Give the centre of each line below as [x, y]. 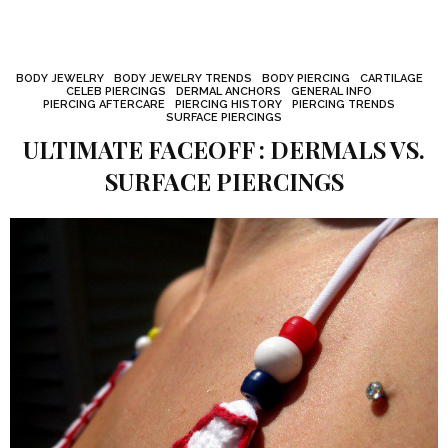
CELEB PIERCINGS [116, 91]
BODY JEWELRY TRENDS [182, 78]
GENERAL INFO [331, 91]
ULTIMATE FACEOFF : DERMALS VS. [224, 149]
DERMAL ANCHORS [228, 91]
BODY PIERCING [305, 78]
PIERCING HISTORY [228, 104]
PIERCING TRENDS [343, 104]
